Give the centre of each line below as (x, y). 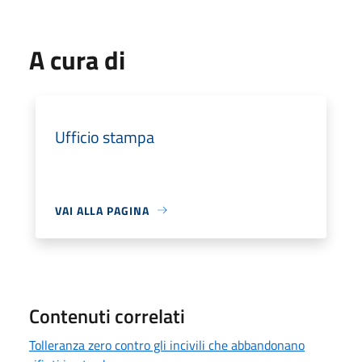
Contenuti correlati (107, 316)
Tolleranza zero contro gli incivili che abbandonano (167, 345)
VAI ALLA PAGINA (102, 210)
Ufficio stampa (105, 137)
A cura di (77, 59)
